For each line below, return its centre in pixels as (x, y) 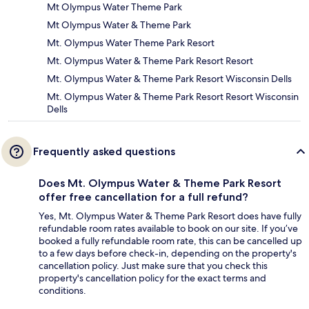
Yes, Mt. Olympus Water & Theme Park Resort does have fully (170, 216)
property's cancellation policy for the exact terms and (152, 278)
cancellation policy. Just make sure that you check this (153, 266)
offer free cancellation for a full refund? (143, 197)
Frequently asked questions (104, 152)
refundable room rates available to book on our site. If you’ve (168, 229)
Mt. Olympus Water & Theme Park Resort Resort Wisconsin (173, 97)
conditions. (62, 291)
